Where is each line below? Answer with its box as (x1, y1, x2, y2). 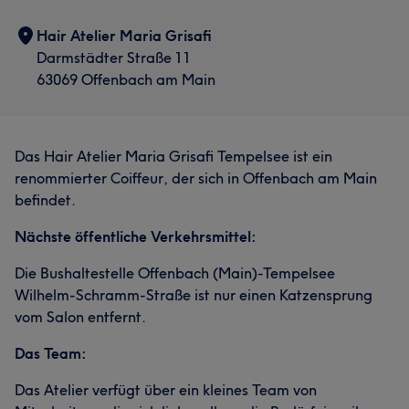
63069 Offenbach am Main (37, 70, 215, 89)
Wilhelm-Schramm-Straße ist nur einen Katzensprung (15, 286, 372, 304)
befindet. (15, 191, 76, 209)
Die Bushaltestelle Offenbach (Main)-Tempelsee (15, 264, 335, 282)
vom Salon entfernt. (15, 308, 146, 326)
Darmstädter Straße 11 (37, 48, 191, 67)
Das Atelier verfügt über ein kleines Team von (15, 381, 317, 399)
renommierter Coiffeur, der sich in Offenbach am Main (15, 169, 377, 187)
